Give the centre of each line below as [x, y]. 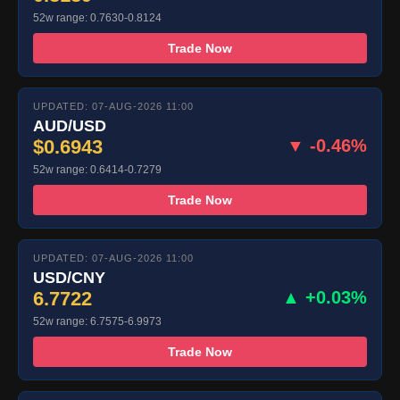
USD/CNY [69, 278]
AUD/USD [70, 126]
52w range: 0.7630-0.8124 [97, 18]
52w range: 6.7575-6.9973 [97, 322]
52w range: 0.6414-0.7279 [97, 170]
